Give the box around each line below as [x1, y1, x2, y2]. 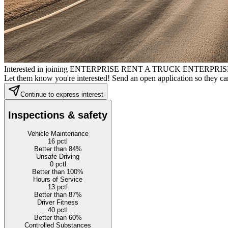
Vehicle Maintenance [27, 130, 89, 138]
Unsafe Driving [36, 153, 79, 161]
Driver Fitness [37, 198, 78, 207]
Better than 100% [32, 168, 83, 176]
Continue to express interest [20, 90, 103, 98]
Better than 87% [34, 191, 82, 199]
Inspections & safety [8, 109, 107, 121]
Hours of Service [33, 176, 82, 184]
